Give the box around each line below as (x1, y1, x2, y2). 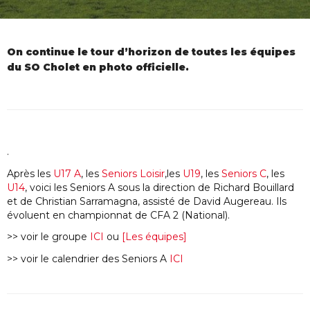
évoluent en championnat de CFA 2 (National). (7, 208, 230, 221)
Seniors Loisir (102, 167, 165, 180)
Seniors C (221, 167, 266, 180)
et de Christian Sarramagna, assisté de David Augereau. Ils (7, 194, 286, 208)
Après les (7, 167, 53, 180)
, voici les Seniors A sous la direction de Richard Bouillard (25, 181, 294, 194)
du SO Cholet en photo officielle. (7, 60, 189, 73)
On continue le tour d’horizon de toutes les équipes (7, 45, 295, 58)
